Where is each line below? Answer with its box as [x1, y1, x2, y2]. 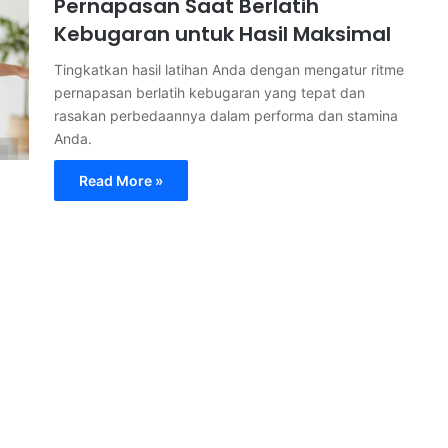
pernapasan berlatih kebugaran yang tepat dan [54, 84, 365, 101]
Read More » [79, 172, 163, 189]
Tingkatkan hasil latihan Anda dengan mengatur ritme [54, 61, 404, 78]
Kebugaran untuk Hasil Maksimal [54, 20, 391, 48]
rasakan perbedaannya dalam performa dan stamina [54, 107, 398, 124]
